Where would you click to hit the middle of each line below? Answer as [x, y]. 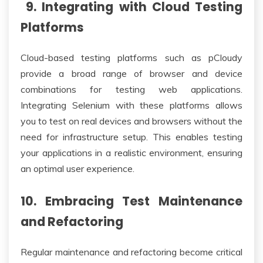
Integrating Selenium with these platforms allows [131, 105]
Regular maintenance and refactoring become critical [131, 252]
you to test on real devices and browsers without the [131, 121]
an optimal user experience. [77, 168]
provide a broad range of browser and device [131, 73]
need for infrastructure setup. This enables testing [131, 136]
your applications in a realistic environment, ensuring [131, 152]
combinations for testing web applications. [131, 89]
